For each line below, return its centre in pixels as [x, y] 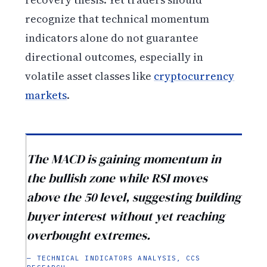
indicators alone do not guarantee [112, 38]
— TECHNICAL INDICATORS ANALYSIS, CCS [114, 258]
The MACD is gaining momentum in [124, 159]
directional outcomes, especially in [114, 57]
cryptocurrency [194, 76]
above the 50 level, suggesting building [134, 197]
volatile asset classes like [90, 76]
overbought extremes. [89, 235]
